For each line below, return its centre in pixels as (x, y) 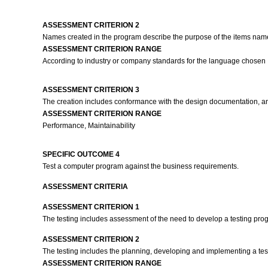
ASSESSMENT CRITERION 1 (91, 207)
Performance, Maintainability (89, 126)
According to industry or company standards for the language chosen (154, 61)
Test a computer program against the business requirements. (141, 166)
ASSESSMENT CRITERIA (85, 187)
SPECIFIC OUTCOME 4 (81, 154)
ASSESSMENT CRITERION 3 (91, 90)
